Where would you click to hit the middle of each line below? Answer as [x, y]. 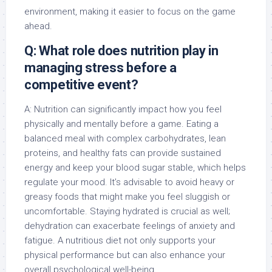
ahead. [38, 26]
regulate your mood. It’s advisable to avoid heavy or [129, 182]
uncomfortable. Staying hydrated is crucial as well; [127, 211]
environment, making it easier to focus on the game [130, 12]
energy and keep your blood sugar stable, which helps [135, 168]
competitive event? [81, 85]
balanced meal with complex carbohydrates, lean [125, 138]
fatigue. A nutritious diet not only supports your [120, 240]
